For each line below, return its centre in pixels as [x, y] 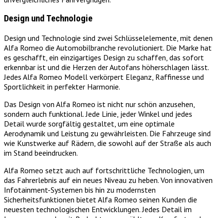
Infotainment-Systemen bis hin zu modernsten [80, 190]
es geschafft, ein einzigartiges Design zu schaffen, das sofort [104, 57]
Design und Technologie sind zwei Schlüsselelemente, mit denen [108, 38]
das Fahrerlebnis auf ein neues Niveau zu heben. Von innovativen [108, 180]
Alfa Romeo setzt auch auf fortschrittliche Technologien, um [104, 170]
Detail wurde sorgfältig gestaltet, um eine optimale [89, 123]
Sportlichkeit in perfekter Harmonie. [62, 86]
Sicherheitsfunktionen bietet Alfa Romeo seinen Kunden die [100, 199]
